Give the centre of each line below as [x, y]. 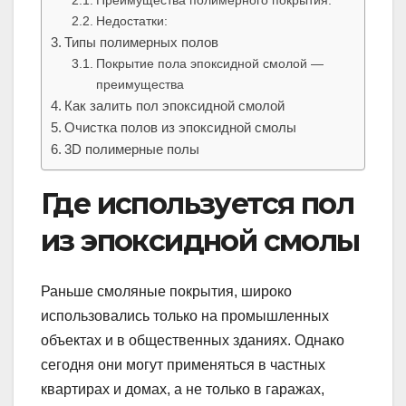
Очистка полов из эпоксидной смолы [181, 127]
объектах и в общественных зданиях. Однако [193, 341]
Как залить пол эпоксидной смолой [175, 105]
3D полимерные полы [132, 149]
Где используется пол [197, 203]
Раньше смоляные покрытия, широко [166, 292]
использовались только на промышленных [185, 316]
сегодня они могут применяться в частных [183, 365]
